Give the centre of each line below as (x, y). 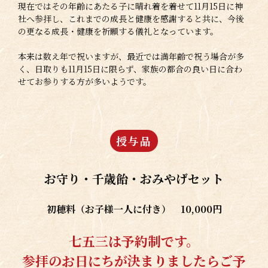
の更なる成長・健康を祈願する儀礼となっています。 (118, 31)
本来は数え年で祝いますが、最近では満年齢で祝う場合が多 (131, 57)
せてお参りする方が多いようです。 (85, 82)
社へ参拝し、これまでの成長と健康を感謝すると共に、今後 (131, 19)
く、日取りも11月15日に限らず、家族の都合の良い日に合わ (130, 69)
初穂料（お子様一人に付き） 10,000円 (134, 209)
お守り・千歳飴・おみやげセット (134, 179)
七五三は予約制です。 (134, 241)
